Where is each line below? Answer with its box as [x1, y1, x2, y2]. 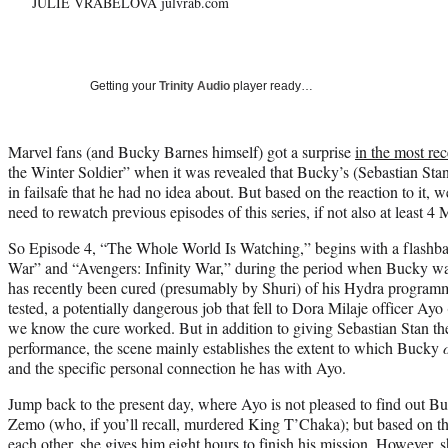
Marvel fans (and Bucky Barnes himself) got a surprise [8, 140, 355, 162]
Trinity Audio [159, 78, 230, 93]
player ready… [230, 78, 313, 93]
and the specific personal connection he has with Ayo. [8, 356, 346, 378]
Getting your [90, 78, 159, 93]
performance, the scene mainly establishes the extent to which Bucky [8, 336, 443, 358]
